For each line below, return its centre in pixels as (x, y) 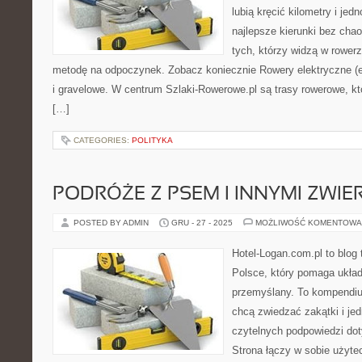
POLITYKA (152, 140)
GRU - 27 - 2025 (202, 223)
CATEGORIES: (103, 140)
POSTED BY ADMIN (112, 223)
